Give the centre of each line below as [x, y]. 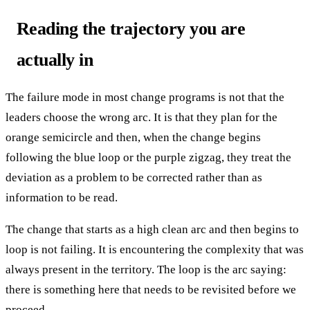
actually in [55, 60]
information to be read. [62, 197]
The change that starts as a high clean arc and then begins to [152, 229]
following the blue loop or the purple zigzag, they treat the [148, 157]
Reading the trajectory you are [131, 28]
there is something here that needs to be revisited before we [151, 289]
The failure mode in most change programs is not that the [145, 97]
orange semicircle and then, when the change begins [133, 137]
